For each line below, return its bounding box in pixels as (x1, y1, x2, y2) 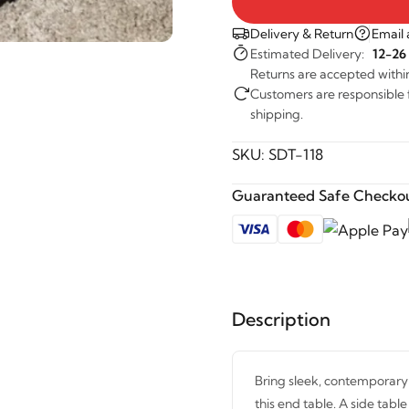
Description (232, 308, 330, 330)
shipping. (250, 106, 303, 122)
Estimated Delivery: (250, 46, 372, 62)
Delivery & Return (250, 26, 353, 42)
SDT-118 (268, 145, 323, 163)
